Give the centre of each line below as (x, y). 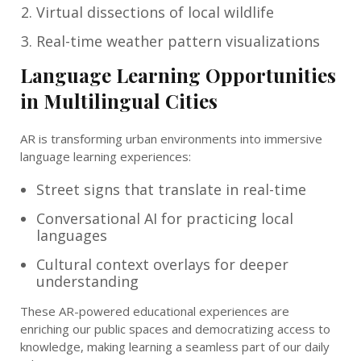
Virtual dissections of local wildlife (155, 12)
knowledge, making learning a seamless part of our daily (175, 346)
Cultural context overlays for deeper (162, 264)
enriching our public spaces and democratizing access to (175, 328)
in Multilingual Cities (119, 100)
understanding (87, 281)
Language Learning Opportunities (178, 75)
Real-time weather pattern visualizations (178, 41)
